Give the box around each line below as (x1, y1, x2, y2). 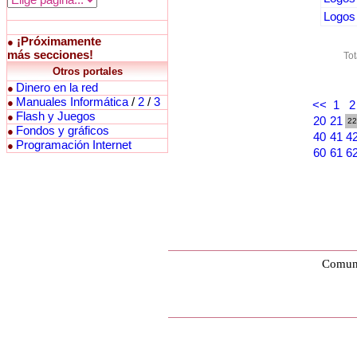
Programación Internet (16, 139, 131, 151)
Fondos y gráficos (16, 124, 109, 137)
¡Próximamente (17, 35, 101, 48)
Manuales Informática (16, 96, 128, 108)
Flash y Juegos (16, 110, 96, 123)
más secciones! (7, 49, 93, 61)
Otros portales (52, 65, 123, 77)
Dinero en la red (16, 81, 98, 94)
